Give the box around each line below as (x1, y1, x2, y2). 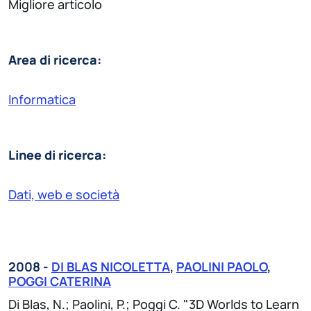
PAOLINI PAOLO (176, 258, 267, 275)
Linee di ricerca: (8, 146, 106, 163)
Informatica (8, 90, 76, 108)
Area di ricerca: (8, 51, 101, 68)
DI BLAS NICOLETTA (51, 258, 170, 275)
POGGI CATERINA (8, 272, 111, 289)
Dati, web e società (8, 185, 119, 203)
